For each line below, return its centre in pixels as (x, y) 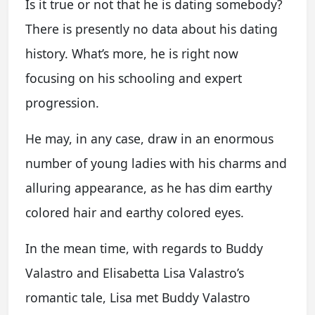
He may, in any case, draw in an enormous (149, 139)
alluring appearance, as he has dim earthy (149, 188)
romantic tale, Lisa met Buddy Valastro (138, 297)
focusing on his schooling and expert (134, 78)
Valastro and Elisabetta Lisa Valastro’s (135, 273)
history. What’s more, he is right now (132, 53)
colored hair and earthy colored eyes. (135, 212)
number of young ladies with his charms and (156, 163)
